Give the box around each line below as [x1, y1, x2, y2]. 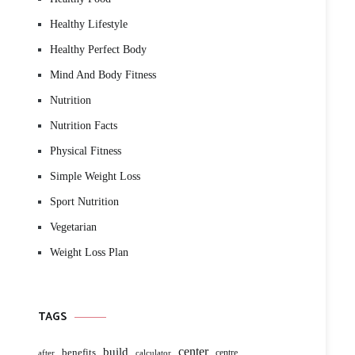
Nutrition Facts [50, 120, 117, 132]
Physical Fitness [50, 145, 121, 157]
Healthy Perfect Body [50, 44, 147, 55]
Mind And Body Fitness [50, 69, 156, 81]
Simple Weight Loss [50, 170, 140, 182]
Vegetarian [50, 221, 97, 233]
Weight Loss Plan [50, 246, 128, 258]
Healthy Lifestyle [50, 18, 128, 30]
